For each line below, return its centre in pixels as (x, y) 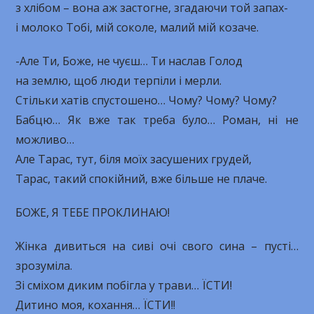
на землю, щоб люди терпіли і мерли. (119, 81)
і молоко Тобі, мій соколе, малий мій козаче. (137, 27)
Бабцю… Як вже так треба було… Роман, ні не (157, 120)
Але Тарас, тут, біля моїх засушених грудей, (134, 159)
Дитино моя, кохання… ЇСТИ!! (96, 305)
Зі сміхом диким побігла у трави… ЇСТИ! (124, 285)
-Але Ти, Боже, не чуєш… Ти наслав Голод (129, 61)
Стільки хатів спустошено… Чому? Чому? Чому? (146, 100)
